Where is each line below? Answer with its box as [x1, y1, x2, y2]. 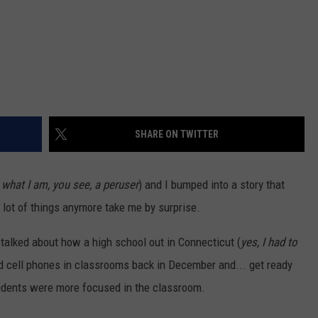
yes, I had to [241, 235, 297, 250]
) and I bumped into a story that [138, 177, 285, 192]
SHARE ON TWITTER [135, 128, 219, 141]
